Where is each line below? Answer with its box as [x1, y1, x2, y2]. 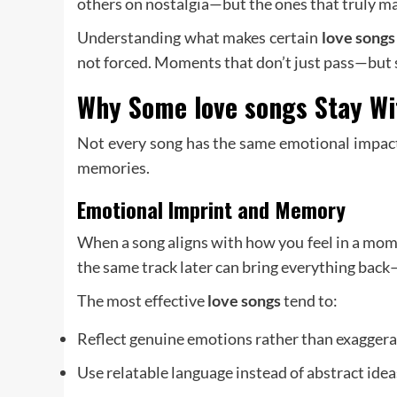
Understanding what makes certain [77, 27, 322, 48]
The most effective [77, 291, 207, 311]
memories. [77, 158, 150, 178]
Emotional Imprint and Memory [77, 193, 346, 226]
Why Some [77, 87, 194, 128]
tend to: [281, 291, 338, 311]
